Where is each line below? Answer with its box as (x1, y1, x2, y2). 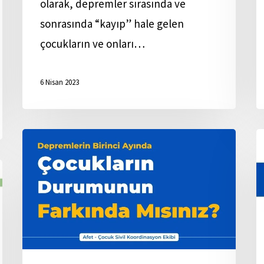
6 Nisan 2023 (40, 77, 79, 88)
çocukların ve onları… (40, 37, 145, 51)
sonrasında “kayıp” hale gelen (40, 16, 184, 31)
